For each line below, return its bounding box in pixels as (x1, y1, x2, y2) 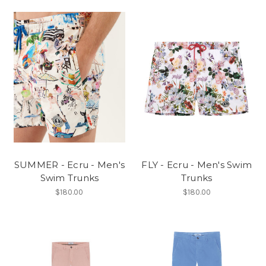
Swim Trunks (40, 172, 99, 184)
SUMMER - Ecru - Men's (14, 159, 125, 171)
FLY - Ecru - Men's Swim (141, 159, 252, 171)
